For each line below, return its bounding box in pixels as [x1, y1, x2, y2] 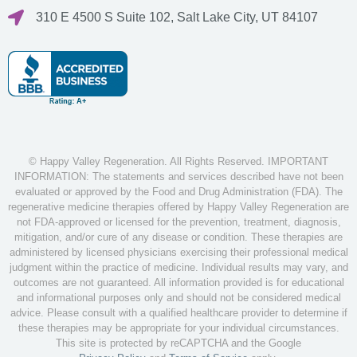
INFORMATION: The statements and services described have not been [14, 171, 343, 183]
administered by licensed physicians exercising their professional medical [9, 246, 348, 259]
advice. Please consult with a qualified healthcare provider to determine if [10, 307, 347, 320]
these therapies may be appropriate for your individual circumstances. [18, 322, 339, 335]
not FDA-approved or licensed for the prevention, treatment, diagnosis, [16, 216, 341, 229]
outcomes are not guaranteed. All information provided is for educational [13, 277, 344, 289]
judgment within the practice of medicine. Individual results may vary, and [9, 261, 348, 274]
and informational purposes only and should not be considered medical [16, 292, 341, 304]
